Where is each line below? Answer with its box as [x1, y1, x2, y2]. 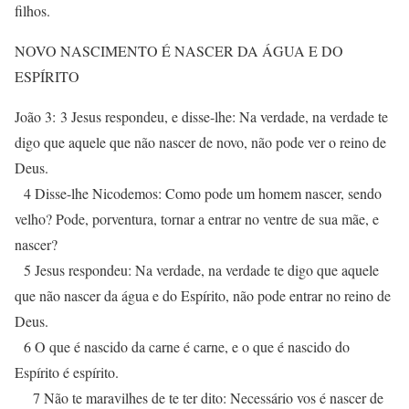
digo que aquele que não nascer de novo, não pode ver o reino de [15, 132, 386, 152]
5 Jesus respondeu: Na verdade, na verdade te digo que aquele [15, 260, 379, 279]
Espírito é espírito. [15, 362, 119, 382]
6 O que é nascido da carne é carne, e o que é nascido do [15, 337, 350, 356]
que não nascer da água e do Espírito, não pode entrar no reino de [15, 286, 391, 305]
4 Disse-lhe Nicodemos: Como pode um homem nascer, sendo [15, 184, 382, 203]
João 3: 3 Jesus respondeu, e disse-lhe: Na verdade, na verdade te [15, 107, 388, 126]
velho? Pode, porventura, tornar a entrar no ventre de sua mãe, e [15, 209, 379, 228]
